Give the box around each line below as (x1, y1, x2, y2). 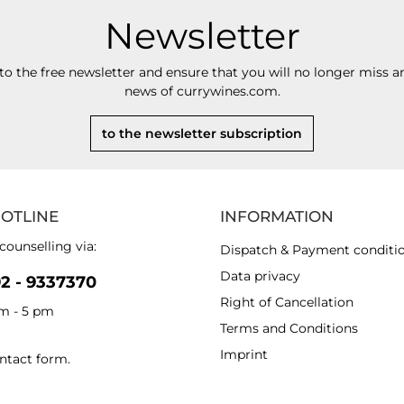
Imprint (220, 346, 268, 363)
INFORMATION (220, 207, 334, 225)
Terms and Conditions (220, 320, 358, 336)
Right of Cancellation (220, 294, 353, 310)
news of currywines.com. (124, 83, 280, 99)
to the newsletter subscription (102, 125, 302, 142)
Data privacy (220, 268, 300, 284)
